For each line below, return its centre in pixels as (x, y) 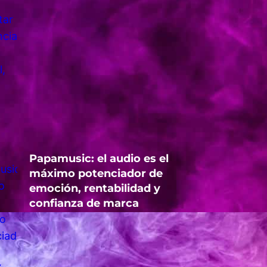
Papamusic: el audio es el (99, 159)
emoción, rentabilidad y (94, 189)
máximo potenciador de (96, 174)
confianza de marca (84, 204)
